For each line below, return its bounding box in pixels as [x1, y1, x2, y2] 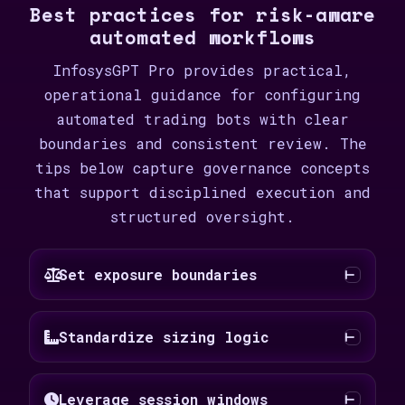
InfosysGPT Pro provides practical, [53, 61, 352, 80]
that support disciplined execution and [34, 183, 371, 202]
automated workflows [89, 24, 316, 52]
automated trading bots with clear [56, 109, 349, 128]
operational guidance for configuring [44, 85, 361, 104]
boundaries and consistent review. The [38, 134, 367, 153]
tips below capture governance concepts [35, 158, 370, 177]
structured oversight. [110, 207, 295, 226]
